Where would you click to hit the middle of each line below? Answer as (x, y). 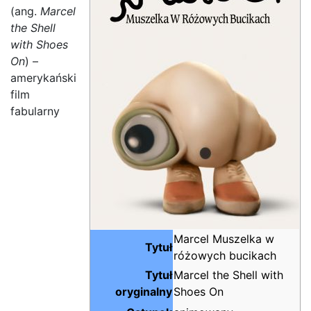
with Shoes (39, 44)
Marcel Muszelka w (224, 238)
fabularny (35, 111)
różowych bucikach (225, 255)
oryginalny (144, 291)
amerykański (43, 77)
